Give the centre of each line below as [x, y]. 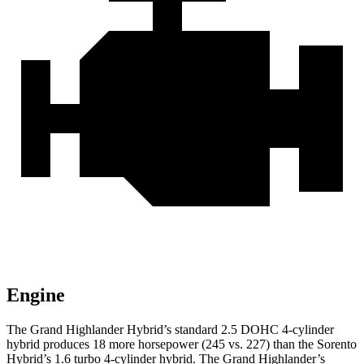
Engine [36, 295]
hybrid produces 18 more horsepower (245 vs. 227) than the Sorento [182, 344]
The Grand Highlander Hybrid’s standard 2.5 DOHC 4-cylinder [170, 330]
